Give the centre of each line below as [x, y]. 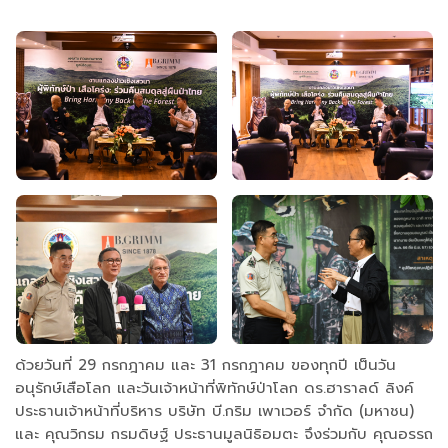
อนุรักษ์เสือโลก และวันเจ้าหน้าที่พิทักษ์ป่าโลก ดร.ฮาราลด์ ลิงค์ [214, 388]
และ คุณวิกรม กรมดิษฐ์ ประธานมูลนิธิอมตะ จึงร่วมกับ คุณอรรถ [224, 434]
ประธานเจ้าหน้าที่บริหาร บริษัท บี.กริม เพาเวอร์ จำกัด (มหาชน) [214, 411]
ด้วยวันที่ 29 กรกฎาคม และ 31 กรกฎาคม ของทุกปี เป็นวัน [205, 365]
